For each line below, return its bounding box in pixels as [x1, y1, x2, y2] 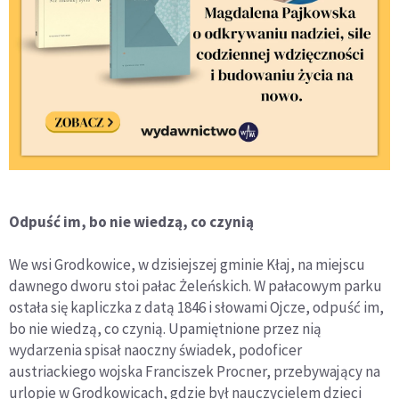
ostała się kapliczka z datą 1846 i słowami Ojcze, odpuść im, [9, 297, 384, 318]
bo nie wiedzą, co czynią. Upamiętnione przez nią [9, 319, 322, 339]
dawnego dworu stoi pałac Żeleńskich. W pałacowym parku [9, 276, 382, 297]
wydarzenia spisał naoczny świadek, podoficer [9, 340, 302, 361]
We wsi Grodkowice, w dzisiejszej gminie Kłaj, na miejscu [9, 255, 365, 275]
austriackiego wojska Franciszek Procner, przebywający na [9, 362, 380, 382]
